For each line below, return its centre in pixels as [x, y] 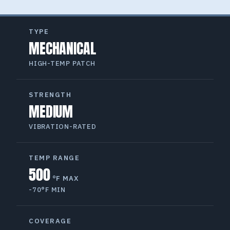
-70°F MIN [49, 189]
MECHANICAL [68, 48]
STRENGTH [53, 94]
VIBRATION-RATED [65, 126]
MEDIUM [56, 111]
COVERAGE [53, 221]
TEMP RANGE [57, 158]
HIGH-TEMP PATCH [64, 63]
